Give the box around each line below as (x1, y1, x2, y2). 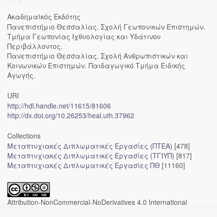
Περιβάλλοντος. (7, 41, 62, 51)
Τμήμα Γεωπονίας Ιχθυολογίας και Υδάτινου (7, 31, 161, 41)
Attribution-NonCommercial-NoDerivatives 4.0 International (7, 197, 187, 207)
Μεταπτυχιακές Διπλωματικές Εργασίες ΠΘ (7, 160, 160, 170)
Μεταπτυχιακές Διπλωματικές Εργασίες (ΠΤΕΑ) (7, 141, 172, 151)
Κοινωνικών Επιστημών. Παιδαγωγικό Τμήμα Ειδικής (7, 61, 185, 70)
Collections (7, 131, 41, 140)
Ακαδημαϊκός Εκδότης (7, 12, 80, 21)
